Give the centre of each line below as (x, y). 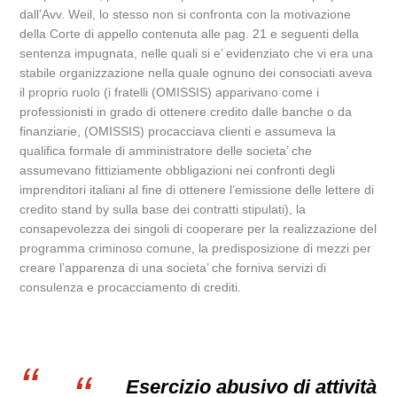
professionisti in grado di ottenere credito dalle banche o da (186, 112)
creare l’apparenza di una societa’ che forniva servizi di (173, 268)
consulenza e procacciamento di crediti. (131, 287)
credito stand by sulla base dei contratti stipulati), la (163, 209)
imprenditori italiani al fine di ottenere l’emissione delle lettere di (197, 190)
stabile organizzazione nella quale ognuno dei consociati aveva (196, 73)
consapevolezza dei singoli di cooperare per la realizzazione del (198, 229)
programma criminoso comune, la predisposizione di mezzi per (196, 248)
